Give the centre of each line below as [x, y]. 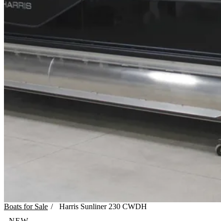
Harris [69, 206]
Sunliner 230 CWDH [114, 206]
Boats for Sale [26, 206]
